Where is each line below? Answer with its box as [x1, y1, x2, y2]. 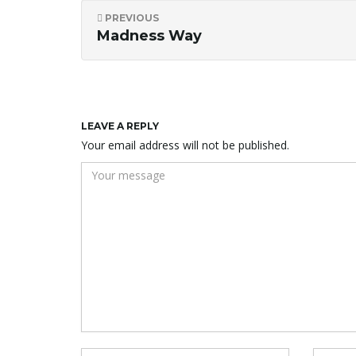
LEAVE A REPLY [81, 120, 159, 133]
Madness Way [97, 27, 202, 45]
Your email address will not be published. [81, 137, 289, 153]
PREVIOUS [103, 12, 159, 25]
